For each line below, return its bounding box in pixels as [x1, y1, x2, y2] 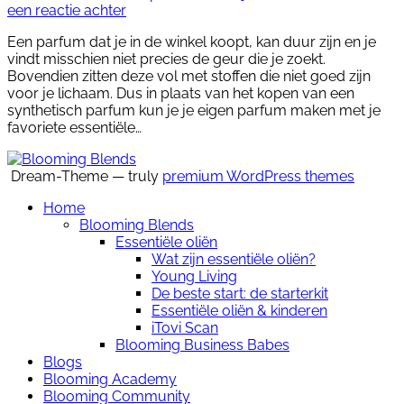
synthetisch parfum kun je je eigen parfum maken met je [7, 101, 381, 119]
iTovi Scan [151, 318, 218, 336]
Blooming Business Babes [115, 335, 289, 353]
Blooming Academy [43, 370, 177, 388]
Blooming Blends [79, 216, 194, 234]
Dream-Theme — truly [7, 167, 162, 185]
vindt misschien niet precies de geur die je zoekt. [7, 50, 326, 68]
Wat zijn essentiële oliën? [151, 250, 316, 268]
